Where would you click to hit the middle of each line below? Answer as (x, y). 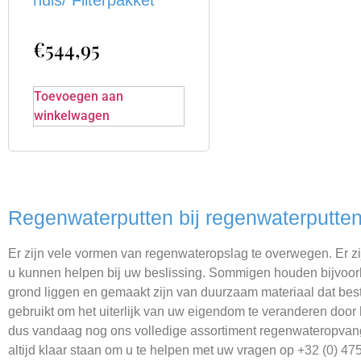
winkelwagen (72, 116)
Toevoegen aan (79, 97)
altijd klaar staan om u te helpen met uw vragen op (153, 351)
